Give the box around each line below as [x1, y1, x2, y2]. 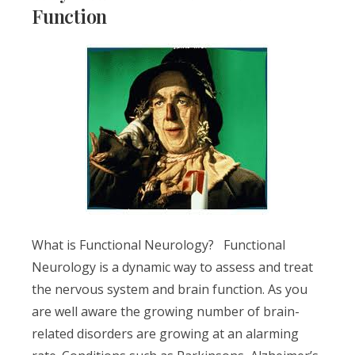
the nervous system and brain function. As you [32, 281, 307, 298]
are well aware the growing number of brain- [32, 303, 300, 320]
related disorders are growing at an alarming [32, 325, 299, 342]
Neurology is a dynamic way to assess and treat [32, 258, 313, 276]
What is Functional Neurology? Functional [32, 236, 285, 254]
